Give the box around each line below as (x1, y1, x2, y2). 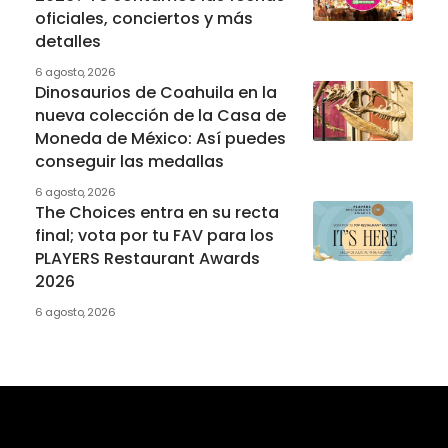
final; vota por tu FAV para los (35, 224, 274, 248)
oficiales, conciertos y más (35, 7, 253, 31)
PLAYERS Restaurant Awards (35, 247, 260, 271)
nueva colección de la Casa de (35, 104, 286, 128)
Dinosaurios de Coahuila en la (35, 81, 277, 105)
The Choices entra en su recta (35, 201, 279, 225)
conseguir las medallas (35, 150, 224, 174)
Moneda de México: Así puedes (35, 127, 286, 151)
